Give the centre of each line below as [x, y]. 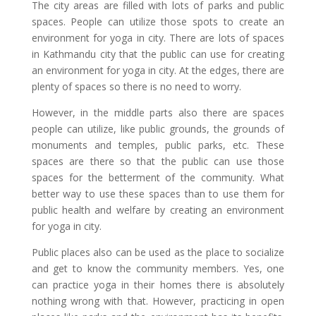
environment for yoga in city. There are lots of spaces [158, 38]
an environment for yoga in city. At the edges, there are [158, 70]
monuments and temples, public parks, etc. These [158, 145]
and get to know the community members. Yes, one [158, 268]
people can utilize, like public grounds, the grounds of [158, 129]
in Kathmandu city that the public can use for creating [158, 54]
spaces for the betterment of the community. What [158, 177]
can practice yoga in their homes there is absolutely [158, 285]
